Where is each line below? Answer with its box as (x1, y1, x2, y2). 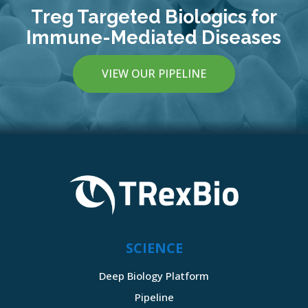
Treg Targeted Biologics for (30, 6, 277, 28)
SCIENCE (125, 238, 183, 257)
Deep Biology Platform (99, 268, 209, 283)
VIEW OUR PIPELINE (102, 66, 206, 82)
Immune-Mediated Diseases (26, 27, 282, 49)
